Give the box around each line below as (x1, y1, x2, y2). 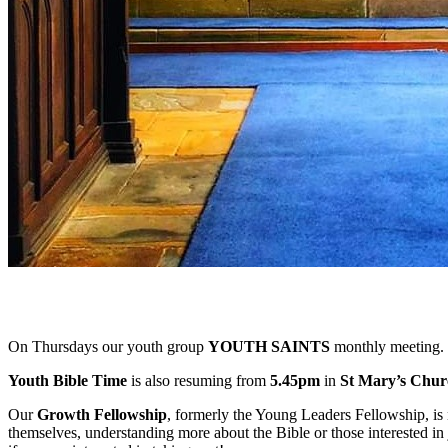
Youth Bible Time (8, 372, 127, 390)
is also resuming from (127, 372, 266, 390)
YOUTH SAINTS (208, 338, 330, 356)
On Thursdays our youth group (8, 338, 208, 356)
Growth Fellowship (37, 406, 167, 424)
